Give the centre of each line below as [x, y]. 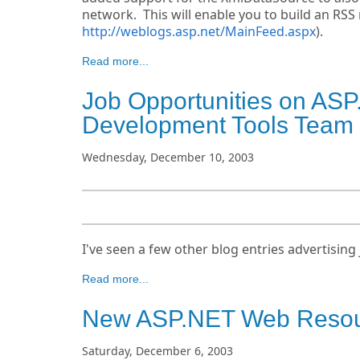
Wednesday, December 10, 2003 [168, 157]
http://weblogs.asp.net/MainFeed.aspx [199, 31]
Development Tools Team [218, 125]
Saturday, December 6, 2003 [157, 351]
